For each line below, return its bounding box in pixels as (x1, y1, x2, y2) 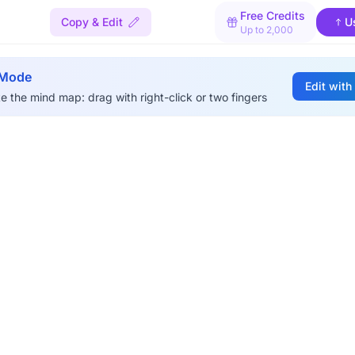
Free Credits (240, 8, 305, 22)
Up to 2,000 (240, 23, 293, 36)
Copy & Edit (61, 14, 123, 29)
